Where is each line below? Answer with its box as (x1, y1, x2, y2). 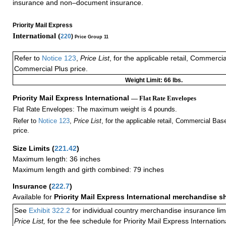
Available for (13, 193, 54, 201)
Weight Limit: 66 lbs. (125, 77, 183, 84)
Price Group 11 (75, 34, 108, 39)
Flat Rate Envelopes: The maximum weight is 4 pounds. (13, 105, 177, 114)
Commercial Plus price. (14, 65, 88, 73)
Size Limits (13, 144, 52, 153)
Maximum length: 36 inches (13, 155, 100, 163)
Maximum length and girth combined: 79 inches (13, 165, 164, 174)
